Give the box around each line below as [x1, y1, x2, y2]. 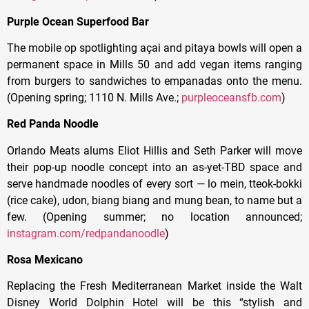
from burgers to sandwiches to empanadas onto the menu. [7, 74, 302, 88]
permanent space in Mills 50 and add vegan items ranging [7, 57, 302, 71]
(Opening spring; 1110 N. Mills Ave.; [7, 90, 181, 104]
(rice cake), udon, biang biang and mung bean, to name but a [7, 193, 302, 207]
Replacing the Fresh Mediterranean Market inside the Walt [7, 279, 302, 293]
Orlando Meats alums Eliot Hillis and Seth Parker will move [7, 143, 302, 157]
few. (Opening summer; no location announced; [7, 210, 302, 223]
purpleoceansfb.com [181, 90, 281, 104]
